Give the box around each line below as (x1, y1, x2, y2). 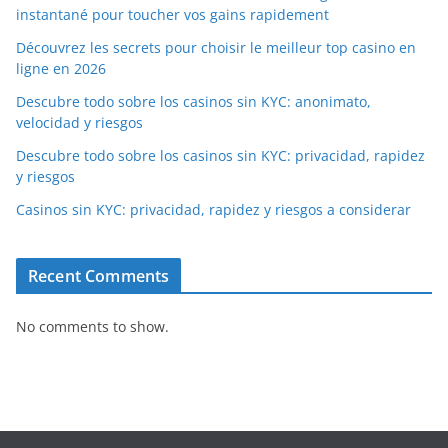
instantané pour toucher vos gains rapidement (16, 4, 329, 24)
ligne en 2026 (16, 58, 106, 78)
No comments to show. (16, 316, 169, 336)
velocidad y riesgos (16, 112, 143, 132)
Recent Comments (28, 264, 170, 287)
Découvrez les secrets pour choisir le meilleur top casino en (16, 37, 416, 57)
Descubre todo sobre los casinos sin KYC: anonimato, (16, 91, 371, 111)
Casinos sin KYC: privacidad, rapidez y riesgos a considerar (16, 199, 411, 219)
